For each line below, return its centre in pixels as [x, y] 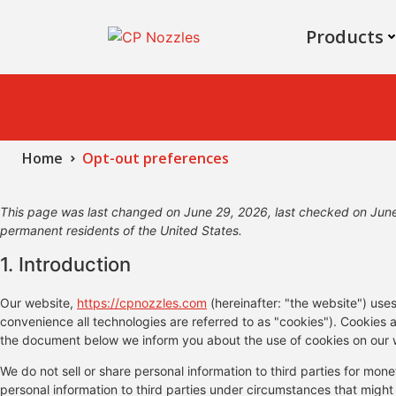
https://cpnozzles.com [142, 303]
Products [345, 37]
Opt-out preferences [156, 158]
